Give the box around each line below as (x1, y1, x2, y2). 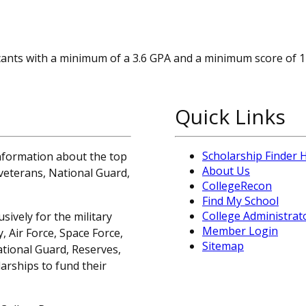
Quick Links (175, 102, 286, 131)
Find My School (202, 193, 279, 209)
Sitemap (202, 238, 244, 254)
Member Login (202, 223, 278, 239)
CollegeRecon (202, 178, 272, 194)
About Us (202, 163, 250, 179)
